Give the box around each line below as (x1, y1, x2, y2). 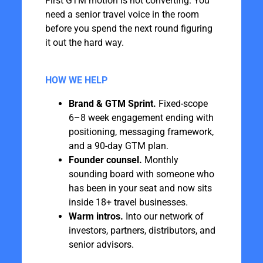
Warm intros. (68, 211, 123, 222)
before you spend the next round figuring (45, 23, 213, 34)
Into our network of (123, 211, 204, 222)
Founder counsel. (68, 154, 142, 166)
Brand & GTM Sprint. (68, 98, 156, 109)
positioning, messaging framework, (68, 126, 214, 137)
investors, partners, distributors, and (68, 225, 215, 236)
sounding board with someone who (68, 168, 214, 180)
